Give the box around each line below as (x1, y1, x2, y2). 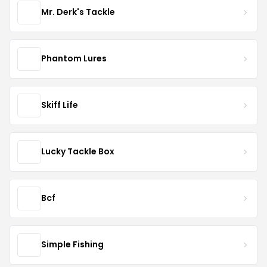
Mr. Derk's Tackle (41, 6, 115, 18)
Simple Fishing (41, 238, 104, 251)
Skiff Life (41, 99, 78, 111)
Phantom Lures (41, 52, 107, 65)
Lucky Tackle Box (41, 145, 114, 158)
